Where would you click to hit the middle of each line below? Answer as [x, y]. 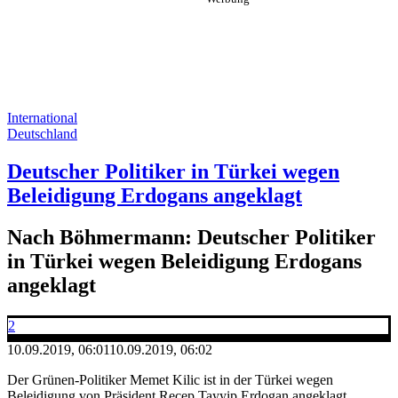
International [42, 118]
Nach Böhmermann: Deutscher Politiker [191, 237]
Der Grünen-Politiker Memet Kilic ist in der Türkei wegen [170, 379]
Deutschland [42, 134]
